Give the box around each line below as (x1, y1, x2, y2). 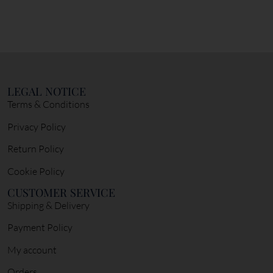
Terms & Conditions (7, 98, 90, 111)
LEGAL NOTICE (7, 83, 86, 99)
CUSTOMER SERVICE (7, 185, 115, 200)
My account (7, 243, 57, 256)
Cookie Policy (7, 165, 65, 177)
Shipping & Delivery (7, 199, 90, 211)
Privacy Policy (7, 120, 66, 133)
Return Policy (7, 143, 64, 155)
